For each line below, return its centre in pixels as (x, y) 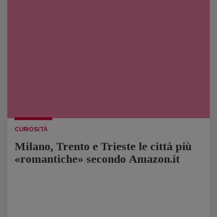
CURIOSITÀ (31, 129)
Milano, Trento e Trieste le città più (103, 146)
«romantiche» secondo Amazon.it (97, 159)
